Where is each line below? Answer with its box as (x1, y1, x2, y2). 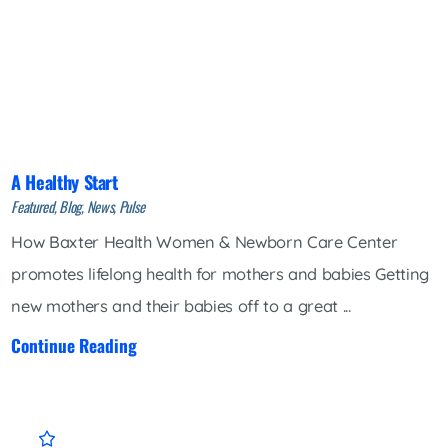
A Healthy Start (11, 168, 118, 196)
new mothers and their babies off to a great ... (11, 295, 351, 316)
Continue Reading (11, 331, 138, 358)
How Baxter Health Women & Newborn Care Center (11, 231, 398, 252)
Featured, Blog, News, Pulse (11, 196, 145, 218)
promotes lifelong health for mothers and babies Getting (11, 263, 430, 284)
